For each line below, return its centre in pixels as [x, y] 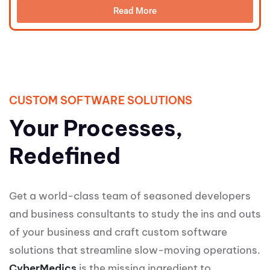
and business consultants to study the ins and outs [135, 214]
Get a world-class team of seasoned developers [130, 196]
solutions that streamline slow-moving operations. [135, 250]
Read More [135, 11]
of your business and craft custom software [118, 232]
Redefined [65, 156]
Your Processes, [96, 128]
